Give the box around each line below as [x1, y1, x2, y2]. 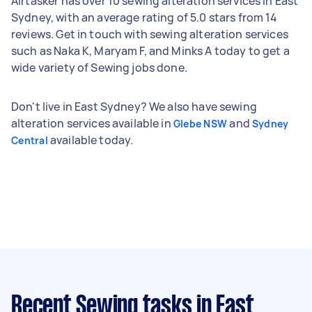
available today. [47, 132, 134, 148]
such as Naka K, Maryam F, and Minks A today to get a [11, 42, 290, 58]
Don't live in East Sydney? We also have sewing [11, 98, 257, 114]
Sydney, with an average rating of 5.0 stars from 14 [11, 9, 278, 25]
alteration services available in [11, 115, 173, 131]
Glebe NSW [173, 116, 228, 130]
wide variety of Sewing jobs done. [11, 59, 187, 75]
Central [11, 133, 48, 147]
